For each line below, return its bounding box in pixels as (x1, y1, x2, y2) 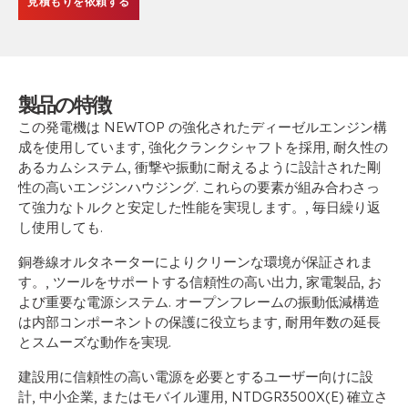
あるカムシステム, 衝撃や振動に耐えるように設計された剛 (18, 158, 381, 176)
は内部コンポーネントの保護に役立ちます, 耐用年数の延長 (18, 313, 381, 331)
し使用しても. (18, 219, 103, 236)
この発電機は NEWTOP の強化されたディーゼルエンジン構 (18, 118, 387, 136)
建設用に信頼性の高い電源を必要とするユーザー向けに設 (18, 368, 373, 385)
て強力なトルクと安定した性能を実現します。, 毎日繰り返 (18, 199, 381, 216)
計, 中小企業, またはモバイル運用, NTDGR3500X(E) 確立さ (18, 388, 388, 405)
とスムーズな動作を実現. (18, 333, 171, 351)
